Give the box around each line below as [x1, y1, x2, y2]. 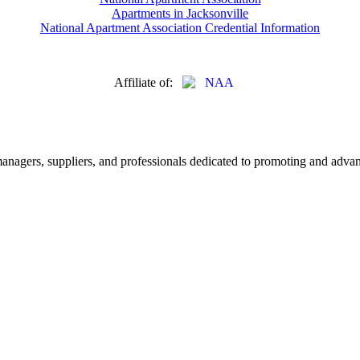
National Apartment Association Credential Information [40, 21, 320, 35]
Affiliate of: [114, 76, 182, 90]
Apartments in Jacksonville [112, 6, 248, 21]
